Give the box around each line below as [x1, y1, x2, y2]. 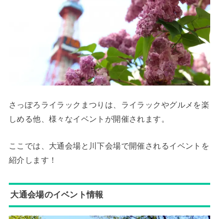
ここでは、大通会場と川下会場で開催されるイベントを [8, 141, 210, 151]
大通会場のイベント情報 [10, 190, 104, 200]
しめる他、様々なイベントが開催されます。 [8, 114, 170, 124]
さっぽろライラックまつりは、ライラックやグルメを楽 [8, 100, 210, 109]
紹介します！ [8, 155, 57, 165]
